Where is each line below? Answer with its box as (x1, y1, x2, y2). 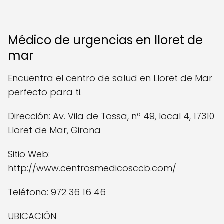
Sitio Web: (8, 147, 50, 160)
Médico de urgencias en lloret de (8, 31, 203, 48)
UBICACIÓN (8, 209, 56, 222)
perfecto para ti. (8, 85, 82, 98)
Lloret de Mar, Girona (8, 123, 101, 136)
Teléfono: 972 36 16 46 (8, 185, 106, 198)
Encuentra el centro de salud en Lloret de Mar (8, 71, 212, 84)
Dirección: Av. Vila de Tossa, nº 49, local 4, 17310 (8, 109, 214, 122)
